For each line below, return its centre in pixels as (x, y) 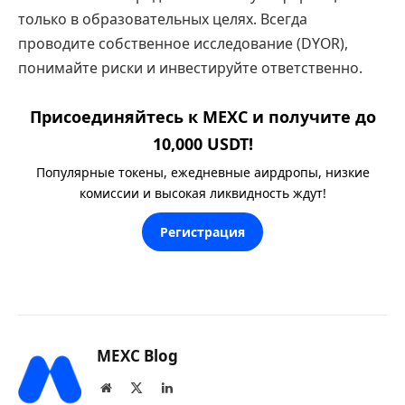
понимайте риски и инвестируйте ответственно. (190, 68)
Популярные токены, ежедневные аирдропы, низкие (202, 172)
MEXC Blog (137, 355)
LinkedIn (195, 386)
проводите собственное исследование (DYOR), (183, 44)
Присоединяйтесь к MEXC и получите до (202, 116)
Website (131, 386)
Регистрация (202, 231)
